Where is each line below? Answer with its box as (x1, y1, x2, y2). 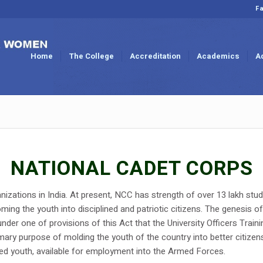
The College (69, 50, 114, 62)
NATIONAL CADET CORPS (10, 154, 253, 183)
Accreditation (130, 50, 181, 62)
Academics (197, 50, 240, 62)
